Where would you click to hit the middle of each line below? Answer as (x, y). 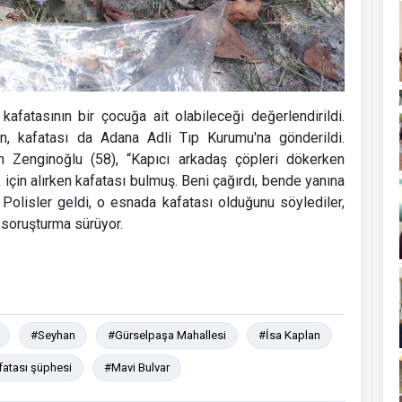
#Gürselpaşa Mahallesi (167, 335)
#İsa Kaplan (289, 335)
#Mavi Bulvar (137, 367)
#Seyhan (53, 335)
